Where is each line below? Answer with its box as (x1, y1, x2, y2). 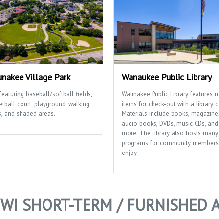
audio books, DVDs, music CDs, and (122, 119, 218, 128)
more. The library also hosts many (122, 129, 218, 137)
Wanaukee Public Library (122, 71, 212, 83)
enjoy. (122, 148, 138, 157)
